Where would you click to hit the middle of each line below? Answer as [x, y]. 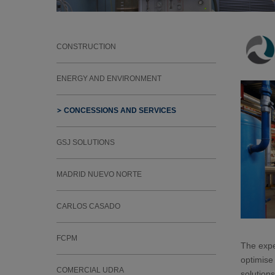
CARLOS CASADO [88, 206]
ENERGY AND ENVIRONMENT [109, 79]
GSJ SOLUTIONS [86, 142]
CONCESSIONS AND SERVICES [119, 110]
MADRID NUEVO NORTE [99, 174]
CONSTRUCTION [86, 47]
